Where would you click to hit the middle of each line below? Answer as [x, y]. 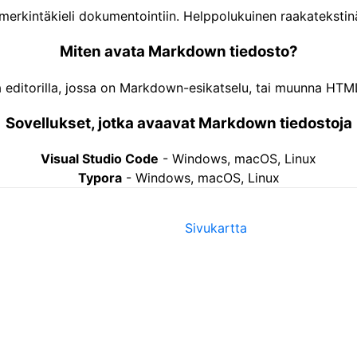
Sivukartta [216, 228]
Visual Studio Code [100, 159]
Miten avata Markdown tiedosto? [178, 52]
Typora [100, 178]
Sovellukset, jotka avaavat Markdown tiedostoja [178, 123]
